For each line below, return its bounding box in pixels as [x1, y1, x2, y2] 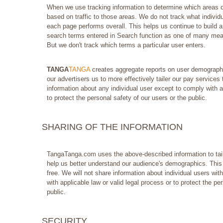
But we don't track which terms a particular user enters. [47, 41, 206, 49]
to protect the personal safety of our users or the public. [47, 94, 207, 102]
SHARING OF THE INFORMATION [42, 122, 183, 132]
